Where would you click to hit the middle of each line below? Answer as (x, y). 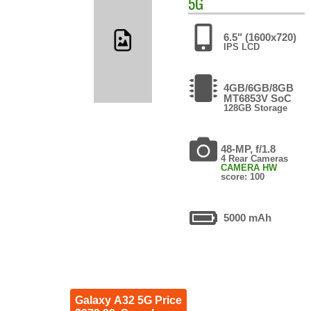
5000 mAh (248, 217)
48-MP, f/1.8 (249, 149)
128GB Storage (256, 108)
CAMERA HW (249, 167)
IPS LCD (242, 47)
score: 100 (243, 176)
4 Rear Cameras (255, 158)
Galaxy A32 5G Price (128, 301)
